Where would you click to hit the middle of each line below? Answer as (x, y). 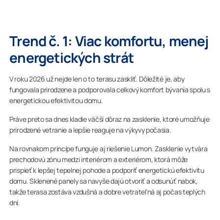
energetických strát (71, 57)
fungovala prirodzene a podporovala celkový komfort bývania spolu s (110, 90)
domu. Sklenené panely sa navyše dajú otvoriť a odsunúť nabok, (104, 181)
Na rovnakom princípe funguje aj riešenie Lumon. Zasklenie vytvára (109, 149)
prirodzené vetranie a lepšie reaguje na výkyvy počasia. (90, 130)
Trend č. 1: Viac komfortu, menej (109, 41)
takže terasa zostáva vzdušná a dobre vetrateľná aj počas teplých (107, 192)
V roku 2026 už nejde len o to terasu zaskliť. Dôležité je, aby (97, 79)
